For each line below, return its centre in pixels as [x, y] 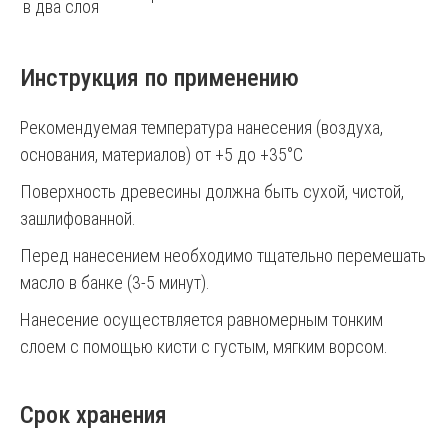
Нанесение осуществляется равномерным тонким [201, 319]
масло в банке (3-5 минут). [115, 282]
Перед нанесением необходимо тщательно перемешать [223, 255]
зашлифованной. [78, 218]
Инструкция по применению [159, 78]
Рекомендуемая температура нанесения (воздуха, [201, 127]
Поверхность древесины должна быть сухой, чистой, [212, 191]
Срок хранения [93, 415]
